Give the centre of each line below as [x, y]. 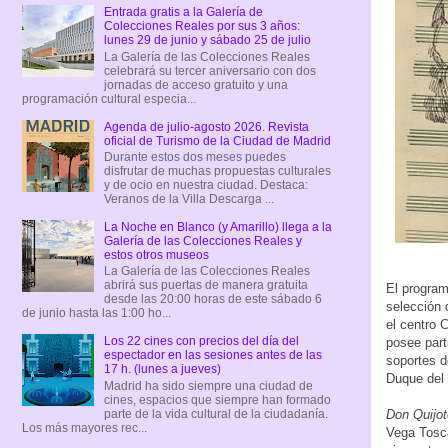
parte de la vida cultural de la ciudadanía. [215, 413]
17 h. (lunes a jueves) [162, 369]
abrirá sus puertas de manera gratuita [205, 285]
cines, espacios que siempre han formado [217, 399]
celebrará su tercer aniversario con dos [209, 70]
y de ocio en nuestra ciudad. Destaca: [205, 184]
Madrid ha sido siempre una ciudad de [208, 385]
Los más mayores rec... [84, 427]
